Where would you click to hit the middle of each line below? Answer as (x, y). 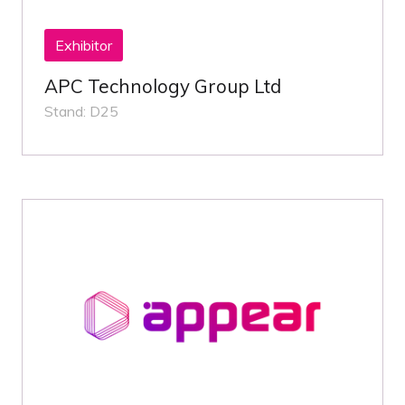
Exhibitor (84, 46)
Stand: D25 (81, 112)
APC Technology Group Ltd (163, 86)
